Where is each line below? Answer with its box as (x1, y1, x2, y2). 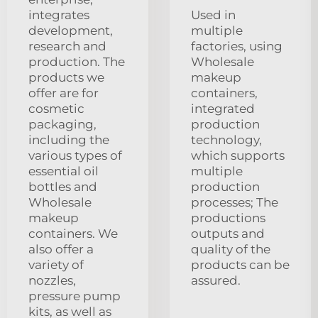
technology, (191, 133, 262, 148)
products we (28, 70, 104, 85)
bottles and (28, 180, 97, 194)
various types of (28, 148, 122, 163)
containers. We (28, 226, 118, 241)
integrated (191, 102, 255, 116)
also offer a (28, 242, 94, 257)
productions (191, 211, 265, 226)
